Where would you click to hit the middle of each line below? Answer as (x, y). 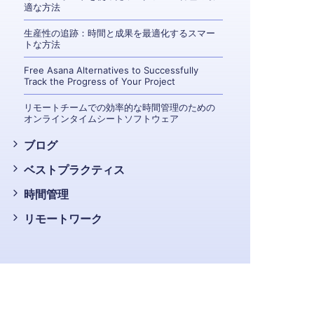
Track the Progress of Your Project (100, 81)
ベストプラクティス (75, 170)
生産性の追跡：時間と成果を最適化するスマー (120, 33)
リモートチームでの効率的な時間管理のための (120, 107)
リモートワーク (63, 219)
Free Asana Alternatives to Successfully (111, 70)
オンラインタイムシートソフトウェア (102, 118)
